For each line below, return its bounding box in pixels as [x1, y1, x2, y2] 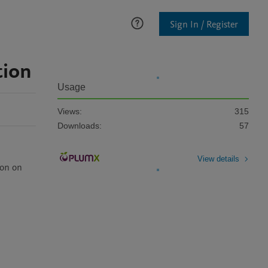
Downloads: [57, 121, 102, 130]
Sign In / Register [170, 17, 238, 31]
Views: [57, 106, 82, 116]
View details [197, 154, 239, 163]
